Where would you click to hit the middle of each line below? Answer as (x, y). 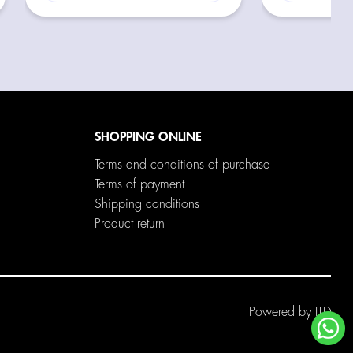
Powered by (282, 312)
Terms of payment (140, 184)
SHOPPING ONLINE (149, 137)
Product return (130, 223)
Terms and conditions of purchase (182, 164)
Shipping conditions (147, 204)
